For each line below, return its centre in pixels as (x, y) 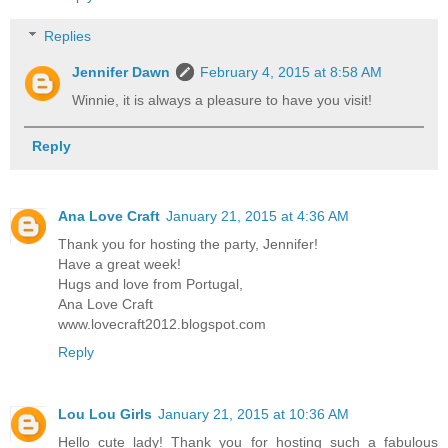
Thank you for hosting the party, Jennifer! (188, 243)
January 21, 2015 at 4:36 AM (257, 215)
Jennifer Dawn (121, 72)
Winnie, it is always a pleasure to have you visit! (222, 100)
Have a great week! (119, 263)
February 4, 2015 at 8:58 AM (291, 72)
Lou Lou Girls (105, 413)
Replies (68, 36)
